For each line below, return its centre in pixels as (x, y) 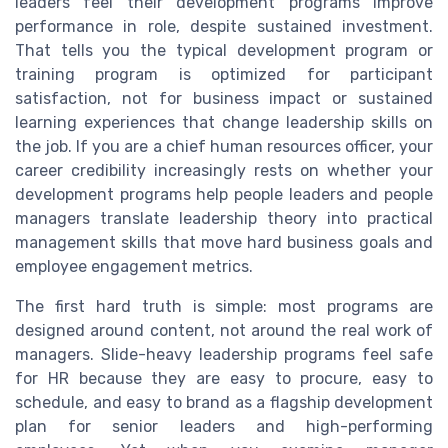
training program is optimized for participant (224, 75)
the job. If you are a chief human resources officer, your (224, 147)
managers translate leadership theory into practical (224, 219)
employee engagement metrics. (134, 267)
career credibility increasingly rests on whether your (224, 171)
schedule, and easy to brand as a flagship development (224, 403)
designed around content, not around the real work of (224, 331)
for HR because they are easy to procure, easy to (224, 379)
